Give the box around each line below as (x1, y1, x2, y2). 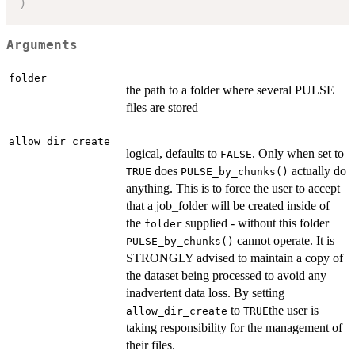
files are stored (126, 100, 198, 114)
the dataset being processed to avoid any (126, 268, 326, 282)
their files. (126, 338, 175, 352)
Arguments (6, 38, 78, 53)
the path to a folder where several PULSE (126, 82, 334, 97)
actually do (288, 163, 346, 177)
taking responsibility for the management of (126, 320, 342, 334)
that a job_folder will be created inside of (126, 198, 330, 212)
